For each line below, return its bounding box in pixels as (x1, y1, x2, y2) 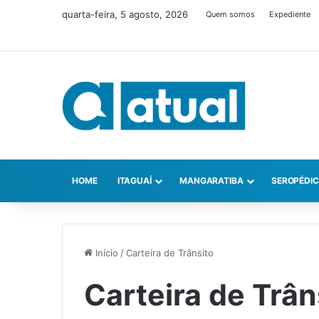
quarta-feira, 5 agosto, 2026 (62, 9, 188, 20)
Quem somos (206, 9, 255, 19)
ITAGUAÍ (117, 175, 152, 187)
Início (93, 247, 118, 259)
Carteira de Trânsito (126, 247, 214, 259)
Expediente (269, 9, 310, 19)
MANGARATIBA (179, 175, 244, 187)
